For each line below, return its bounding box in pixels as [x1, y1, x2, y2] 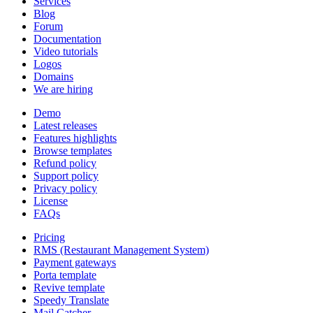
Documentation [34, 33, 101, 45]
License [34, 195, 68, 208]
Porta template [34, 269, 96, 282]
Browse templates [34, 145, 112, 157]
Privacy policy [34, 182, 97, 195]
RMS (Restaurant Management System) [34, 244, 209, 256]
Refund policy [34, 157, 96, 170]
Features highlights [34, 132, 117, 145]
